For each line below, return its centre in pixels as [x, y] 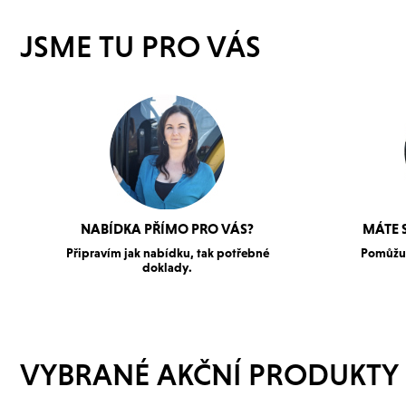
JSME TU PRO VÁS [140, 47]
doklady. [167, 268]
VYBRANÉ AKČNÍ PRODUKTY [209, 375]
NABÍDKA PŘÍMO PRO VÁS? [167, 229]
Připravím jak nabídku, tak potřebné [167, 253]
